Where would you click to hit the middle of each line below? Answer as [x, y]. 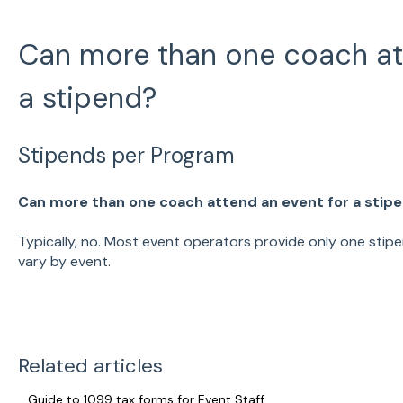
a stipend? [87, 98]
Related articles [90, 366]
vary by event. [64, 262]
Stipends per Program [126, 156]
